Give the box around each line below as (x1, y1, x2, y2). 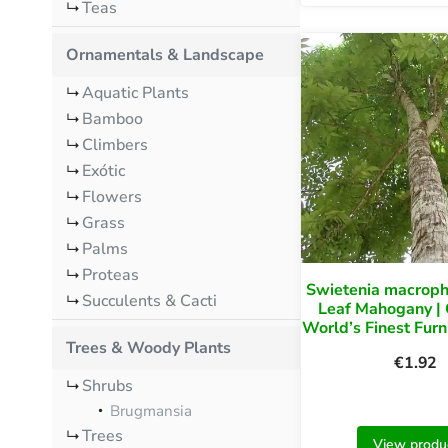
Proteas (82, 263, 139, 286)
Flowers (82, 185, 142, 208)
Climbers (82, 133, 148, 156)
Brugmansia (110, 400, 192, 421)
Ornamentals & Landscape (66, 43, 264, 66)
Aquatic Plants (82, 81, 189, 104)
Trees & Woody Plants (66, 336, 231, 359)
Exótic (82, 159, 125, 182)
